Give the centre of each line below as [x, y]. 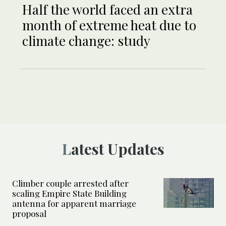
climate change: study [86, 40]
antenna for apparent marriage [74, 203]
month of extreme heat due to [109, 25]
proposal [29, 213]
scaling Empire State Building [69, 193]
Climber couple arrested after [70, 183]
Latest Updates [118, 149]
